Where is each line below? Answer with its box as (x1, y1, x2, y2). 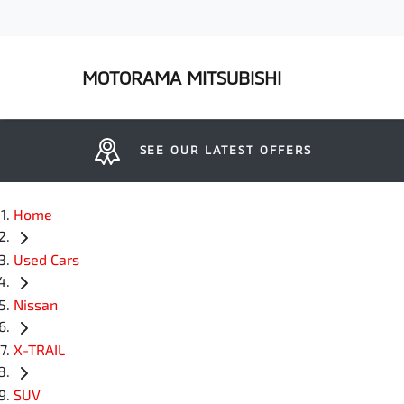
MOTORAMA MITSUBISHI (82, 67, 281, 88)
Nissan (14, 296, 58, 314)
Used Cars (14, 251, 79, 269)
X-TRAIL (14, 341, 65, 359)
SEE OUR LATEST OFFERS (139, 142, 312, 157)
